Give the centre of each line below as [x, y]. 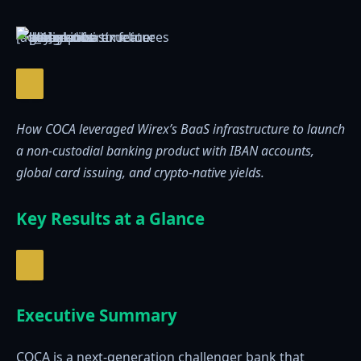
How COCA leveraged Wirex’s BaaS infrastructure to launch [180, 129]
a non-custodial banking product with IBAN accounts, [165, 151]
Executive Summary [97, 315]
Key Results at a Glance [110, 218]
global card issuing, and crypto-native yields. [140, 173]
